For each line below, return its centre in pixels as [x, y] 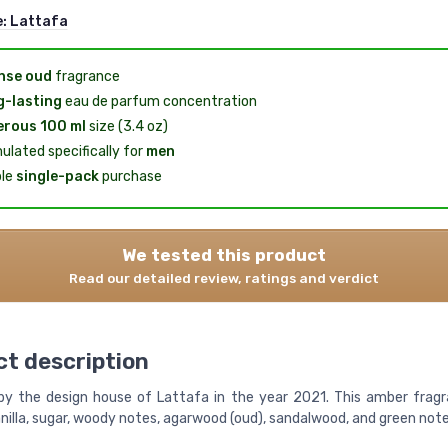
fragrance [85, 76]
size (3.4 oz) [126, 126]
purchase [130, 176]
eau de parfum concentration [159, 101]
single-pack [57, 176]
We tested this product [224, 254]
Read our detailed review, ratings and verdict [224, 277]
